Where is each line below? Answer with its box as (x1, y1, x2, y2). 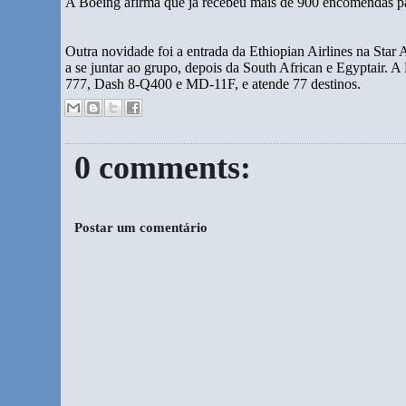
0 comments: (74, 149, 252, 186)
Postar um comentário (74, 218, 208, 235)
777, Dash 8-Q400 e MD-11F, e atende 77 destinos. (65, 76, 362, 92)
